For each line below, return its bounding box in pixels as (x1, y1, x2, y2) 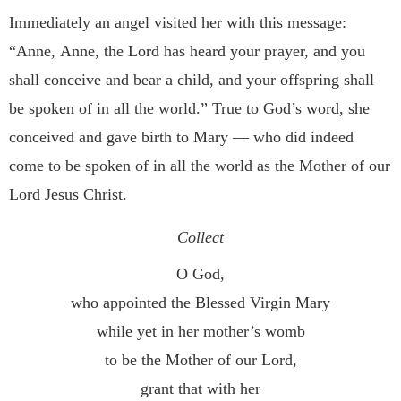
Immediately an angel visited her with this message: (9, 13, 346, 32)
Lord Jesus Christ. (9, 185, 127, 204)
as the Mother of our (257, 157, 390, 175)
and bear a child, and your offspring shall (106, 71, 374, 90)
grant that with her (141, 379, 260, 397)
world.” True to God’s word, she (158, 99, 370, 118)
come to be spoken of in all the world (9, 157, 257, 175)
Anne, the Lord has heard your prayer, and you (60, 42, 365, 61)
